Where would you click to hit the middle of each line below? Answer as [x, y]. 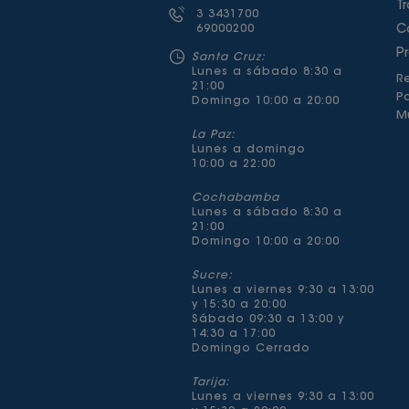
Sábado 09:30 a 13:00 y [267, 320]
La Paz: [213, 135]
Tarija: [210, 383]
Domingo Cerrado [251, 349]
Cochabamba [235, 198]
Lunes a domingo [248, 150]
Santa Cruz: [228, 58]
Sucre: [212, 276]
